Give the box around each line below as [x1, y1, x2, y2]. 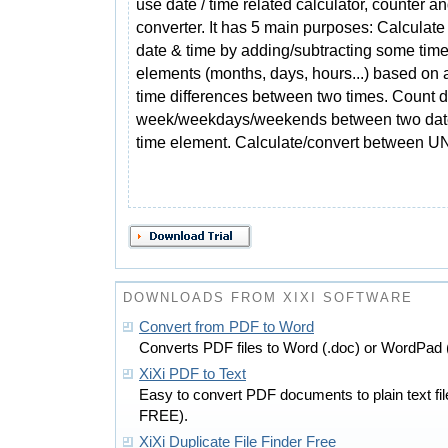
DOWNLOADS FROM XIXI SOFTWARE [123, 290, 413, 305]
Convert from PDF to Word [139, 319, 314, 335]
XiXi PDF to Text [139, 366, 246, 382]
